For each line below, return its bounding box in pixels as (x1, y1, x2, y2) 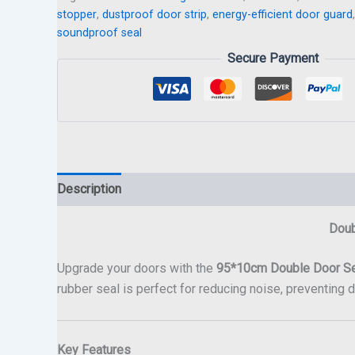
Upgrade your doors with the (57, 261, 216, 277)
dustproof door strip (102, 7, 207, 21)
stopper (57, 7, 97, 21)
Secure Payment (227, 51, 319, 67)
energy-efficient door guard (212, 7, 353, 21)
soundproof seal (57, 25, 142, 40)
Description (57, 181, 121, 197)
